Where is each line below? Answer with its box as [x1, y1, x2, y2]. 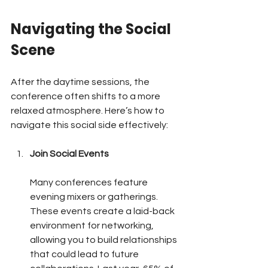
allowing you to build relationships [30, 234, 179, 245]
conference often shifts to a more [11, 91, 162, 101]
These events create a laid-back [30, 206, 176, 216]
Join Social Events [30, 148, 109, 159]
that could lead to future [30, 249, 141, 259]
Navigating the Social [11, 19, 174, 39]
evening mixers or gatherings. [30, 191, 160, 202]
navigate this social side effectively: [11, 120, 168, 130]
